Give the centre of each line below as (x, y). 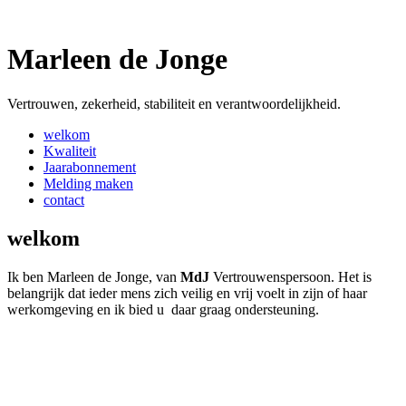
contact (64, 199)
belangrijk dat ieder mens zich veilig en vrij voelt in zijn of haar (187, 293)
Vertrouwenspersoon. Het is (290, 276)
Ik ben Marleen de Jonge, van (92, 276)
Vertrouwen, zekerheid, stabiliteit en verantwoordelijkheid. (174, 103)
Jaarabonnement (90, 167)
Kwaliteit (70, 150)
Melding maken (88, 183)
